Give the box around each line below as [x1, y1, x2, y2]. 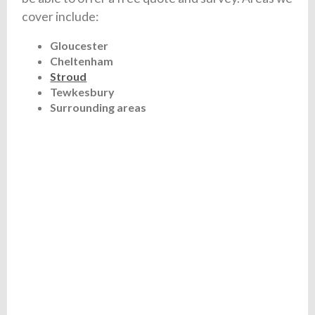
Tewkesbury [50, 85, 115, 99]
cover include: [22, 8, 99, 24]
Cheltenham [50, 54, 114, 68]
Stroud [50, 70, 87, 84]
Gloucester [50, 39, 109, 53]
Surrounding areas [50, 101, 147, 115]
